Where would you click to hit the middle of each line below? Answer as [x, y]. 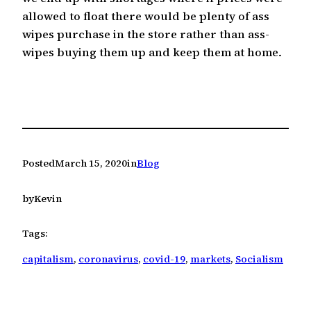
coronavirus [108, 259]
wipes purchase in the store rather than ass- [146, 34]
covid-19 [164, 259]
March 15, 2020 [91, 163]
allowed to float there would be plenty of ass [146, 16]
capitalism [48, 259]
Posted [39, 163]
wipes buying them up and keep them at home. [152, 52]
